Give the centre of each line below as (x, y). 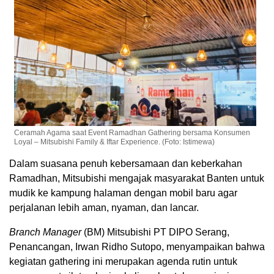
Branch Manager (45, 232)
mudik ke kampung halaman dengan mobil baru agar (123, 193)
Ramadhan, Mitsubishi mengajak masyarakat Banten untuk (137, 178)
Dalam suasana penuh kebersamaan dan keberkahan (126, 163)
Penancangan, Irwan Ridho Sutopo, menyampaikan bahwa (137, 246)
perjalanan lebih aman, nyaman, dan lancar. (104, 207)
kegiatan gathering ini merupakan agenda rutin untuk (123, 261)
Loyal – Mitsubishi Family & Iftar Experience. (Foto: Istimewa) (115, 142)
